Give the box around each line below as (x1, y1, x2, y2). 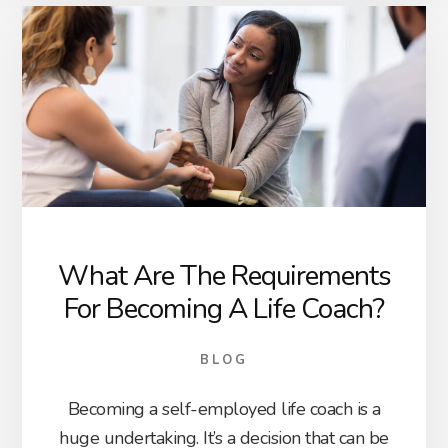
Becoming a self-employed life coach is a (67, 396, 381, 421)
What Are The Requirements (57, 256, 391, 295)
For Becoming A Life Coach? (64, 289, 384, 328)
